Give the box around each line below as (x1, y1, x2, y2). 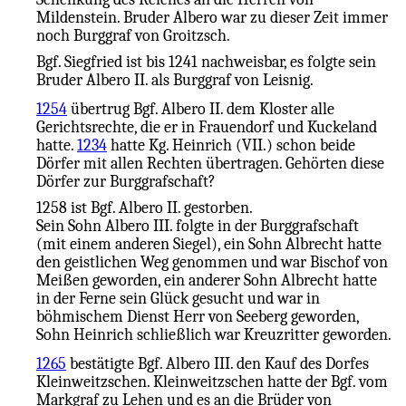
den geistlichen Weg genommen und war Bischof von (36, 252, 388, 271)
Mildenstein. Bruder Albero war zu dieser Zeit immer (36, 8, 388, 26)
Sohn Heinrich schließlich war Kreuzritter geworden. (36, 324, 391, 343)
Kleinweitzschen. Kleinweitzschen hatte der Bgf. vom (36, 372, 388, 391)
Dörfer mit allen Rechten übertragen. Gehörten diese (36, 153, 384, 172)
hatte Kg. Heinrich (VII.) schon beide (107, 135, 355, 154)
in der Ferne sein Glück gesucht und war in (36, 288, 320, 307)
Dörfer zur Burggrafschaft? (36, 171, 216, 190)
